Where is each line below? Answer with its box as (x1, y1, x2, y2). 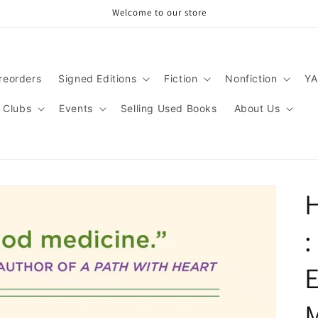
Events (59, 102, 93, 114)
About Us (234, 102, 280, 114)
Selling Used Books (120, 102, 217, 114)
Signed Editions (58, 72, 137, 84)
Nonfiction (225, 72, 278, 84)
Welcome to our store (111, 6, 207, 18)
